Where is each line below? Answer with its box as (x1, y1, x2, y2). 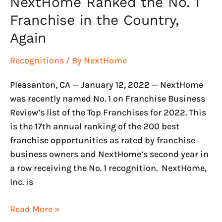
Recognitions (10, 55, 64, 66)
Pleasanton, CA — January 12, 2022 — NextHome (10, 79, 203, 90)
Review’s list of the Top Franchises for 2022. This (10, 107, 206, 118)
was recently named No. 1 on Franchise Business (10, 93, 205, 104)
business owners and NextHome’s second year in (10, 148, 209, 160)
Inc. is (10, 176, 33, 187)
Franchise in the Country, (10, 12, 179, 29)
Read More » (10, 203, 60, 215)
